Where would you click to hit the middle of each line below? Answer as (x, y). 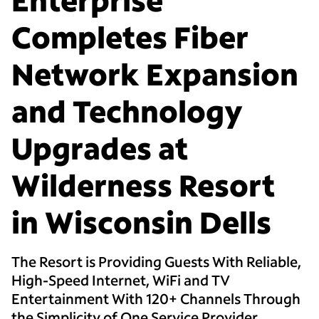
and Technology (127, 111)
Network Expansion (155, 74)
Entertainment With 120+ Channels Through (156, 299)
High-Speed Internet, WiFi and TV (121, 280)
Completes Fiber (130, 37)
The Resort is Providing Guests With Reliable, (156, 262)
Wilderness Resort (143, 185)
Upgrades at (100, 148)
